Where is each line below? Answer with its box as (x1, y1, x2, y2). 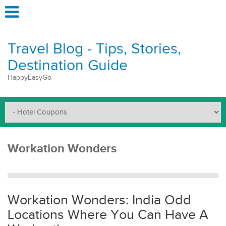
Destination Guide (8, 56, 128, 75)
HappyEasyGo (8, 74, 51, 82)
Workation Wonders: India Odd (8, 192, 191, 208)
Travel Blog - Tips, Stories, (8, 40, 181, 58)
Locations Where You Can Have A (8, 207, 208, 223)
